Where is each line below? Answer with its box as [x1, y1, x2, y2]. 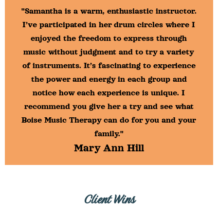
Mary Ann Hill [74, 142, 144, 153]
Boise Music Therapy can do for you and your [21, 115, 196, 125]
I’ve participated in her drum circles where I [22, 20, 195, 29]
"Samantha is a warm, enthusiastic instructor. [21, 6, 197, 16]
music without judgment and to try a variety [23, 47, 194, 56]
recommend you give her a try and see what [24, 102, 194, 111]
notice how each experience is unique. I [33, 88, 185, 97]
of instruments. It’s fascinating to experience [22, 61, 196, 70]
